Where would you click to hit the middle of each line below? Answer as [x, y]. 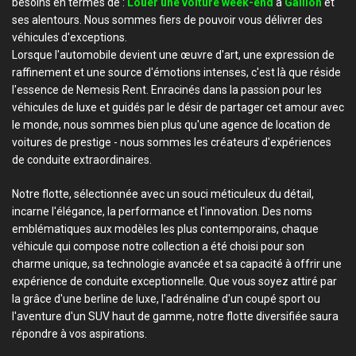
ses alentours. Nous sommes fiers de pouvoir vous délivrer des [167, 20]
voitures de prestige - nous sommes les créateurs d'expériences [172, 142]
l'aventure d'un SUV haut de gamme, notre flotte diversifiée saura [175, 316]
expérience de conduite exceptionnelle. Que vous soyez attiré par [174, 281]
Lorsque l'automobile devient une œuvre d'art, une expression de [173, 55]
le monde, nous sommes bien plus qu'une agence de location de [171, 125]
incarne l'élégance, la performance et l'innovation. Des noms [162, 211]
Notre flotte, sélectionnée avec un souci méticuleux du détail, [163, 194]
